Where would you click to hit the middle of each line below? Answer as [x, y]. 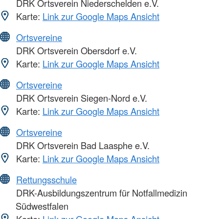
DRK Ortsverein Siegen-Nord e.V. [80, 98]
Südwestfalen [42, 206]
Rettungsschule [46, 180]
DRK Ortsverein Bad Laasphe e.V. [82, 145]
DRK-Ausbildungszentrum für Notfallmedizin [100, 193]
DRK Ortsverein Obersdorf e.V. [75, 51]
